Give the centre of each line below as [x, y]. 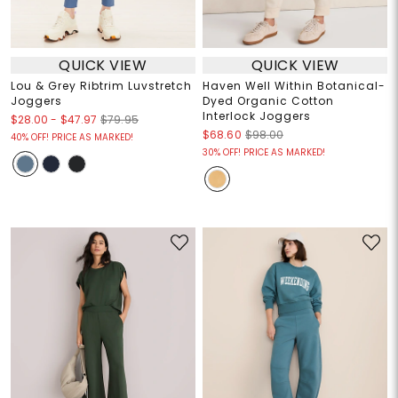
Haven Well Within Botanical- [294, 86]
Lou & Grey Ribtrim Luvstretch [101, 86]
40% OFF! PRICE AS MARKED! [72, 138]
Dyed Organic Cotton [268, 101]
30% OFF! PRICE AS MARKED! [264, 153]
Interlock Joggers [257, 116]
